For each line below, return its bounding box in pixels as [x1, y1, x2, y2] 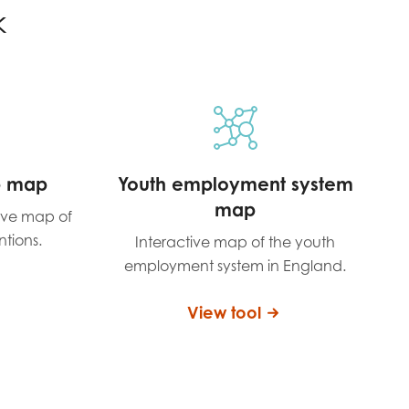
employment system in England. [124, 257, 346, 275]
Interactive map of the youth [135, 233, 335, 251]
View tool [186, 302, 261, 322]
